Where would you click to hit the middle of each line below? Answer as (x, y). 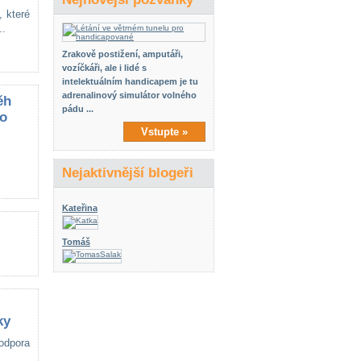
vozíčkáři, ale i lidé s (104, 68)
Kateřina (80, 208)
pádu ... (78, 109)
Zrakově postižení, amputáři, (122, 54)
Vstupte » (164, 132)
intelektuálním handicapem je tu (130, 81)
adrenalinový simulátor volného (129, 95)
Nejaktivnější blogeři (128, 173)
